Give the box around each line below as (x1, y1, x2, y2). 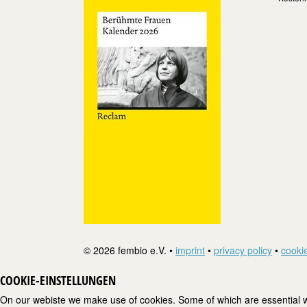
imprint (175, 243, 205, 257)
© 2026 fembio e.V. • (84, 243, 175, 257)
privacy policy (214, 243, 272, 257)
